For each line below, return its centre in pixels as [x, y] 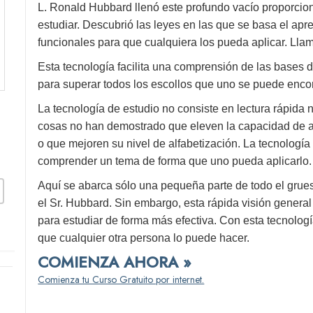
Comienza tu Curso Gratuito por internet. [121, 279]
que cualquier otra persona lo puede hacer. [144, 238]
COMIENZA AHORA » [115, 262]
